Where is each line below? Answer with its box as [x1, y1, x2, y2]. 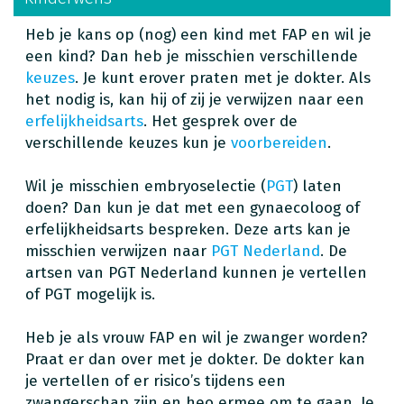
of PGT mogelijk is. [25, 284, 160, 304]
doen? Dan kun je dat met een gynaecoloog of [25, 197, 360, 217]
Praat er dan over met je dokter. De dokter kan [25, 349, 365, 369]
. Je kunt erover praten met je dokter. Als [75, 68, 371, 87]
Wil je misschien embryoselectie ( [25, 176, 266, 196]
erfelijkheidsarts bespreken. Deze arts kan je [25, 219, 351, 239]
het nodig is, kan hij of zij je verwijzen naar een [25, 89, 364, 109]
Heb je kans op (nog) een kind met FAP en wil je [25, 24, 372, 44]
